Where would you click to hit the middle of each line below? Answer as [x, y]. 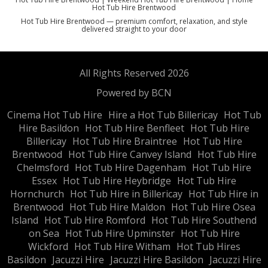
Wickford [48, 247]
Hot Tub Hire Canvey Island [130, 155]
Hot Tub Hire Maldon [117, 207]
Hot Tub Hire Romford [95, 220]
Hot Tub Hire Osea [213, 207]
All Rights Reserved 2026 [134, 73]
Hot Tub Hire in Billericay [126, 194]
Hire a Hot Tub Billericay [163, 115]
